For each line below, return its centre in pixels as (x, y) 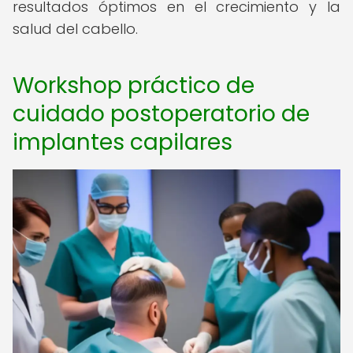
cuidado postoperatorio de (161, 114)
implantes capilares (123, 142)
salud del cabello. (75, 29)
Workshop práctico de (134, 85)
